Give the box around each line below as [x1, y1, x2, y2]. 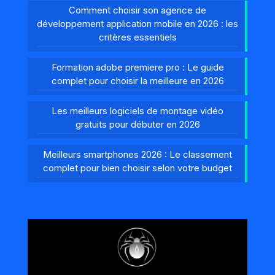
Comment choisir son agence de [69, 4, 206, 16]
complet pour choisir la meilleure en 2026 [51, 74, 224, 87]
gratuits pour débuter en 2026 [75, 118, 200, 130]
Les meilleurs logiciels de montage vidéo [52, 104, 223, 117]
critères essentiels [98, 31, 177, 43]
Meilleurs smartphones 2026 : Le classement [43, 148, 232, 160]
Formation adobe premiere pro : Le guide [51, 61, 224, 73]
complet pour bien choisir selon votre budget [43, 161, 232, 174]
